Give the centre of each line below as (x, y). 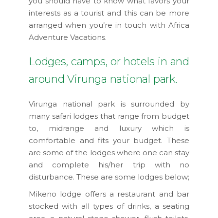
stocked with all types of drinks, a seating (109, 206)
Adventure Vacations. (68, 37)
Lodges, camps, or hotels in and (109, 61)
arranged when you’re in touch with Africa (109, 25)
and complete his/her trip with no (109, 164)
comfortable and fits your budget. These (109, 140)
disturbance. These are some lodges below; (109, 177)
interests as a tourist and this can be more (109, 13)
